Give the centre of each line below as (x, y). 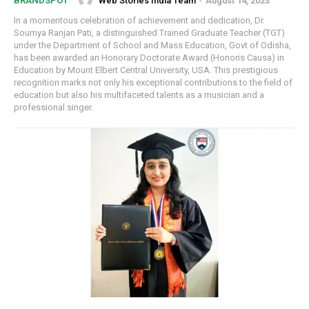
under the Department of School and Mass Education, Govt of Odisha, (152, 46)
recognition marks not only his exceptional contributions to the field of (153, 83)
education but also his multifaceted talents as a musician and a (139, 95)
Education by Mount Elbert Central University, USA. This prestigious (146, 70)
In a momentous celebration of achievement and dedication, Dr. (139, 21)
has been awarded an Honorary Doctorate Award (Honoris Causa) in (149, 58)
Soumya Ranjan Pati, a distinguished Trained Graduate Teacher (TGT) (149, 33)
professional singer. (53, 108)
